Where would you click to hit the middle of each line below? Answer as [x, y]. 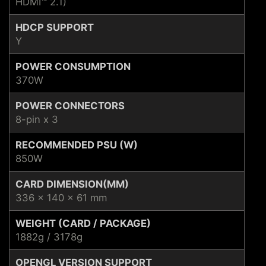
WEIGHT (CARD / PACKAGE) [83, 223]
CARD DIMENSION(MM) [72, 184]
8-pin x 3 [37, 119]
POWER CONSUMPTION [73, 66]
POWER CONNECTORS [70, 105]
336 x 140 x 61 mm [61, 197]
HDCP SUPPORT [55, 27]
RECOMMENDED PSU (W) [77, 145]
